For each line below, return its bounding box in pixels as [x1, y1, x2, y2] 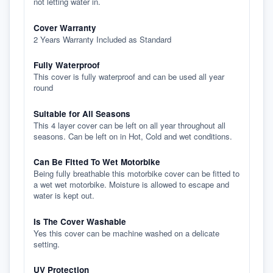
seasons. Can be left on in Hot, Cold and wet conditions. [33, 130, 232, 142]
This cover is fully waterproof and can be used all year [33, 71, 224, 82]
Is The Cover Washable [33, 215, 126, 227]
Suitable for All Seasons [33, 107, 130, 119]
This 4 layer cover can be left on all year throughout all [33, 119, 225, 131]
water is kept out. [33, 190, 94, 201]
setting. [33, 238, 60, 250]
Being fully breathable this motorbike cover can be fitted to [33, 168, 239, 179]
